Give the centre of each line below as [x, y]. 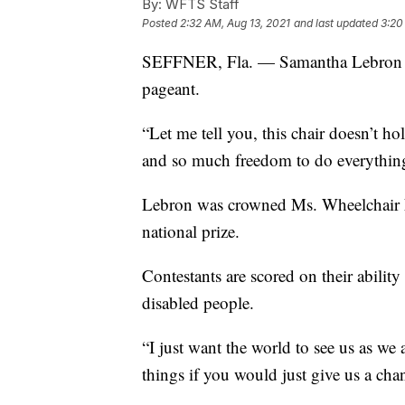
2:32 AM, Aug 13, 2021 [235, 23]
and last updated [336, 23]
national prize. [191, 231]
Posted [161, 23]
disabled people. [198, 302]
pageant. [171, 88]
